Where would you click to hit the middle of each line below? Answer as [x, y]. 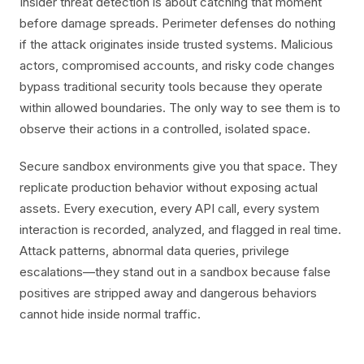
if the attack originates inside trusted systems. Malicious [176, 44]
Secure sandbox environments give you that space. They [178, 166]
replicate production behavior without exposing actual [169, 187]
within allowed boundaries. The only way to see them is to [180, 108]
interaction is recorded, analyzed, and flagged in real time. [180, 230]
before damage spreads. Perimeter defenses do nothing [178, 23]
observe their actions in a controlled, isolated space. [165, 129]
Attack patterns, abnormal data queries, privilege [154, 251]
